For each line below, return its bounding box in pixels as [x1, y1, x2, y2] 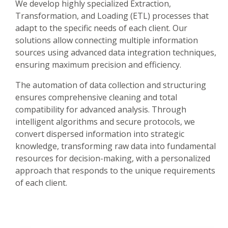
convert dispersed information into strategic [15, 128, 184, 139]
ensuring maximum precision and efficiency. [15, 59, 181, 70]
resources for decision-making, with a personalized [15, 153, 210, 164]
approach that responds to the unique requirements [15, 165, 215, 176]
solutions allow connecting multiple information [15, 35, 198, 46]
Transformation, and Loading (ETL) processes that [15, 10, 209, 21]
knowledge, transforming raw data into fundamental [15, 140, 216, 152]
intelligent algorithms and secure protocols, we [15, 116, 195, 127]
